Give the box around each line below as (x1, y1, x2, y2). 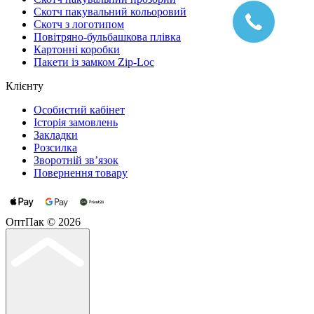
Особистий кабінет (34, 103, 125, 116)
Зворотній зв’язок (34, 153, 118, 166)
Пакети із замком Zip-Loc (34, 55, 154, 68)
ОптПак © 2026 (6, 215, 81, 228)
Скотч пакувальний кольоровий (34, 5, 186, 18)
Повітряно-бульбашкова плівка (34, 30, 181, 43)
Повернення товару (34, 166, 128, 179)
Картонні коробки (34, 43, 120, 55)
